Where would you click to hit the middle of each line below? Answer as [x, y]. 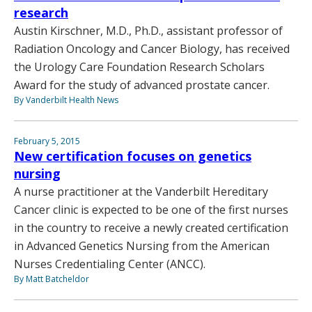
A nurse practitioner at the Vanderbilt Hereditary [141, 192]
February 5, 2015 [47, 141]
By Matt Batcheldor [52, 279]
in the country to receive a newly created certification [151, 228]
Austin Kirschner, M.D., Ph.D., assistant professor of [148, 31]
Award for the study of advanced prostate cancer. [142, 85]
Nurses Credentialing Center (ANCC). [110, 264]
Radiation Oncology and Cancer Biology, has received [152, 49]
